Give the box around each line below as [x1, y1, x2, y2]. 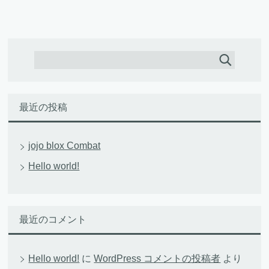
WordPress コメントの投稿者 [94, 253, 221, 264]
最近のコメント [19, 214, 87, 225]
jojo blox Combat [28, 141, 101, 151]
